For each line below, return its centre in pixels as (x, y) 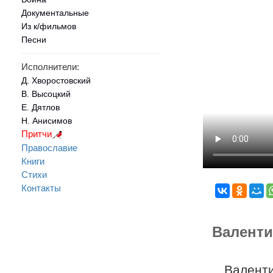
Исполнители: (50, 66)
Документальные (55, 13)
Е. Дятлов (41, 107)
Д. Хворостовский (56, 80)
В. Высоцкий (46, 94)
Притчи (37, 133)
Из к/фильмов (49, 27)
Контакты (41, 188)
